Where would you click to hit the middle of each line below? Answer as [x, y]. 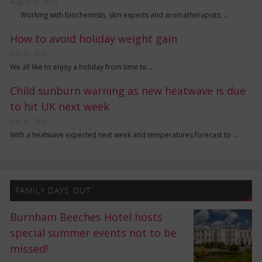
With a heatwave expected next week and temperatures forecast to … [124, 135]
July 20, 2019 [29, 121]
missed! [29, 248]
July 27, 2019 [29, 54]
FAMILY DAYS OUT [53, 191]
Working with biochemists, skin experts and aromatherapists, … [120, 15]
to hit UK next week [60, 106]
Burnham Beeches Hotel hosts [87, 217]
